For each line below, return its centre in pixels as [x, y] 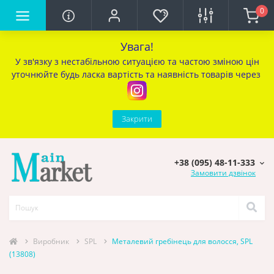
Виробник [51, 241]
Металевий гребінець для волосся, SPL [182, 241]
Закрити [137, 119]
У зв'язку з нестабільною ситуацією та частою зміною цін [137, 61]
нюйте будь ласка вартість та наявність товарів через [146, 74]
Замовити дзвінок [223, 173]
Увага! [137, 46]
